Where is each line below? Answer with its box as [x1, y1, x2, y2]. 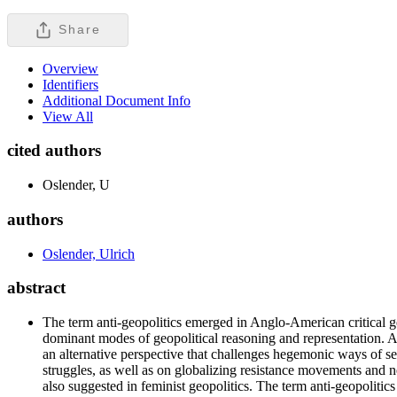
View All [43, 108, 93, 124]
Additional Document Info [43, 92, 191, 108]
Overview [43, 60, 98, 76]
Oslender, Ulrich [43, 245, 135, 261]
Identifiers [43, 76, 98, 92]
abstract [7, 278, 66, 298]
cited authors [7, 141, 101, 160]
